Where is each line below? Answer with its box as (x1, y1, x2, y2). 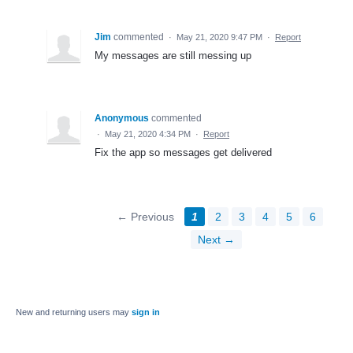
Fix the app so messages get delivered (95, 146, 272, 158)
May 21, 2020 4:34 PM (105, 128, 191, 139)
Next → (197, 232, 235, 246)
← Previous (116, 210, 174, 223)
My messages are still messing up (95, 49, 251, 61)
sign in (132, 307, 160, 317)
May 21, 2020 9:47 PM (176, 32, 262, 42)
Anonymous (95, 112, 149, 124)
